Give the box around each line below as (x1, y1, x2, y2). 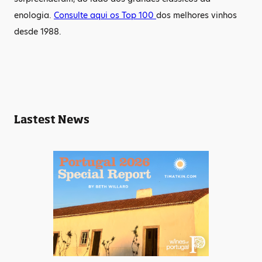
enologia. (14, 9, 54, 21)
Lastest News (14, 113, 89, 126)
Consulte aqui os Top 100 (54, 9, 156, 21)
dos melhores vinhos (156, 9, 237, 21)
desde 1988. (14, 26, 71, 37)
